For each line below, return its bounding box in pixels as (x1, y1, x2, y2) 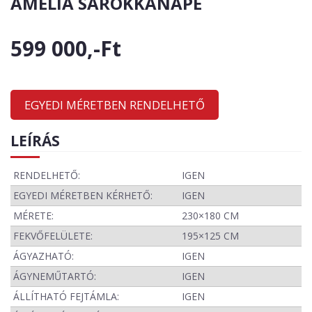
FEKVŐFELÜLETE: (13, 228, 93, 242)
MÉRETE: (13, 208, 54, 222)
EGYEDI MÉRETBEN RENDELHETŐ (24, 96, 205, 113)
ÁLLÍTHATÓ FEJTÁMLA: (13, 289, 119, 303)
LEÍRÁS (10, 130, 60, 150)
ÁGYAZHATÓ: (13, 249, 74, 263)
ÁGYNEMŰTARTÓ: (13, 269, 96, 283)
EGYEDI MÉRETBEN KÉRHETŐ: (13, 188, 153, 202)
